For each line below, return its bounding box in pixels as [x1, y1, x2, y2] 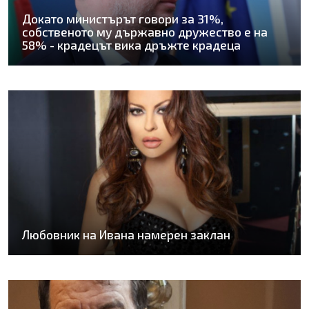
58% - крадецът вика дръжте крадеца [22, 37, 241, 53]
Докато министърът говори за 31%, [22, 11, 223, 27]
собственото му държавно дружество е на [22, 24, 268, 40]
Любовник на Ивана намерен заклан [22, 226, 230, 242]
